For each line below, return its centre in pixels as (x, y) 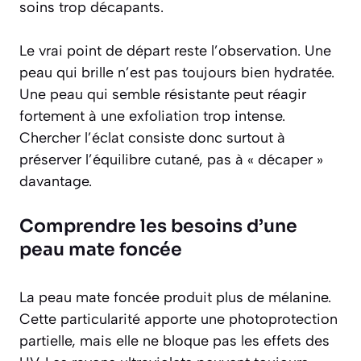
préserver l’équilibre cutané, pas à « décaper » (171, 160)
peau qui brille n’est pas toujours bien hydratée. (177, 73)
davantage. (56, 182)
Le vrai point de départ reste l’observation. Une (175, 51)
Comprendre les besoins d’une (158, 226)
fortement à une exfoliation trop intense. (152, 116)
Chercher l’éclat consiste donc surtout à (152, 138)
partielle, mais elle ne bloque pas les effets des (174, 341)
